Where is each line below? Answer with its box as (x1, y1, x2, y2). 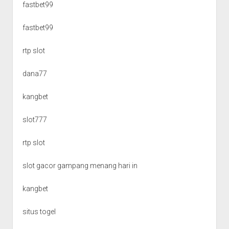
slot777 (22, 115, 47, 124)
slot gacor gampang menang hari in (22, 161, 138, 170)
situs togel (22, 207, 56, 216)
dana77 (22, 69, 47, 78)
